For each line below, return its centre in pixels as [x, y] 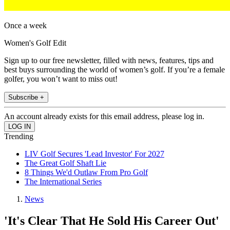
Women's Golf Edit [35, 43]
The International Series [63, 182]
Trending [19, 137]
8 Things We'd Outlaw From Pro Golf [86, 172]
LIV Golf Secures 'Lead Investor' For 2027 [94, 154]
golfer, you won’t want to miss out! [61, 79]
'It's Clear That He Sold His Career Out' [112, 221]
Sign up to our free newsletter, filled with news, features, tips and [109, 61]
